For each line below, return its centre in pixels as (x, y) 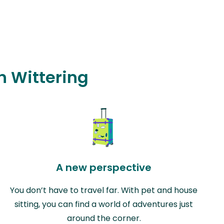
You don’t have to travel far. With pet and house (104, 190)
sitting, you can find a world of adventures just (104, 204)
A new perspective (104, 167)
